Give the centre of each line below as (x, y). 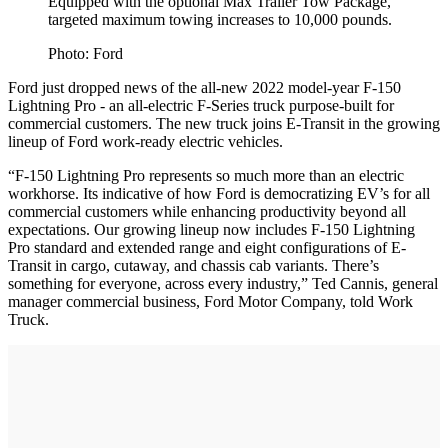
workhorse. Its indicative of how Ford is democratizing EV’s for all (219, 193)
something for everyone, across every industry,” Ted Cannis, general (223, 283)
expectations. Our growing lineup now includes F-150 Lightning (211, 229)
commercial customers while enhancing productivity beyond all (207, 211)
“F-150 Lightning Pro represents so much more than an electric (206, 175)
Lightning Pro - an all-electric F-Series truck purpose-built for (201, 105)
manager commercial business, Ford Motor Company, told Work (210, 301)
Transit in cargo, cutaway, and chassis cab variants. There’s (193, 265)
